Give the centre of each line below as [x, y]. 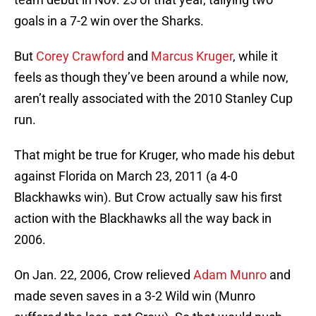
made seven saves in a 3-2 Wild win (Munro [135, 296]
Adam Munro [230, 275]
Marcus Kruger [192, 56]
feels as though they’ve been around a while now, [151, 78]
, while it [255, 56]
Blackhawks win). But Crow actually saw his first [148, 197]
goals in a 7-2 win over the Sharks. [109, 21]
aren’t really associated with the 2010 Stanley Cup [153, 99]
